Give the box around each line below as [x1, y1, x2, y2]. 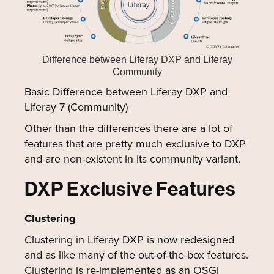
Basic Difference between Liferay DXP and [24, 84, 228, 100]
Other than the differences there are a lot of [24, 120, 232, 136]
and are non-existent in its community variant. [24, 151, 240, 167]
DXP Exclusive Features [24, 177, 236, 201]
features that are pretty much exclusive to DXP [24, 136, 246, 152]
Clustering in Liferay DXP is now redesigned [24, 232, 234, 248]
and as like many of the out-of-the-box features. [24, 247, 248, 263]
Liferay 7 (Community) [24, 99, 128, 115]
